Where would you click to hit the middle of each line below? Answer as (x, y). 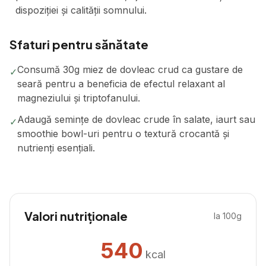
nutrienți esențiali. (56, 148)
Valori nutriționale (76, 216)
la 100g (228, 216)
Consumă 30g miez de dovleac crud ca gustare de (130, 69)
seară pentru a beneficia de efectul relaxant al (121, 84)
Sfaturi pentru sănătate (79, 44)
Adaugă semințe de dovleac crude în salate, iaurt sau (136, 119)
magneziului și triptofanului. (79, 98)
